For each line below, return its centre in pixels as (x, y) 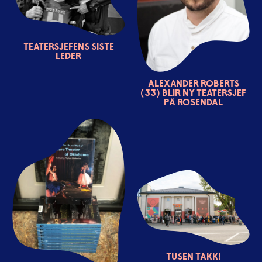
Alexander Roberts (193, 83)
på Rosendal (194, 101)
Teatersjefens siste (68, 46)
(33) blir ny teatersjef (194, 92)
